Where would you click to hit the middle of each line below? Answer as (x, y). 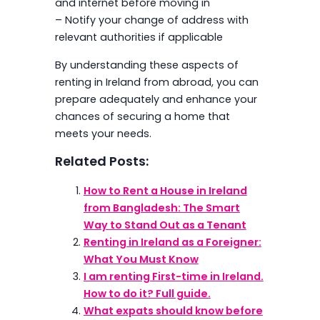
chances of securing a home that (142, 116)
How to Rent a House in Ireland (165, 191)
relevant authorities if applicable (139, 37)
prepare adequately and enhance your (156, 99)
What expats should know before (173, 311)
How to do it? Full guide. (147, 294)
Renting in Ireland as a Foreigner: (172, 242)
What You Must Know (141, 260)
